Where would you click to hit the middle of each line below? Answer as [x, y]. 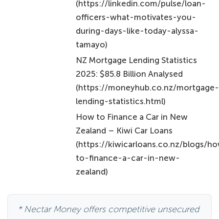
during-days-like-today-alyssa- [137, 31]
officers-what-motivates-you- [136, 17]
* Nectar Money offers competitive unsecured [108, 209]
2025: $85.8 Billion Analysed [130, 74]
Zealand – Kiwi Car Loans [124, 131]
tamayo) [92, 45]
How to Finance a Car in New [132, 117]
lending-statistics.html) [121, 101]
